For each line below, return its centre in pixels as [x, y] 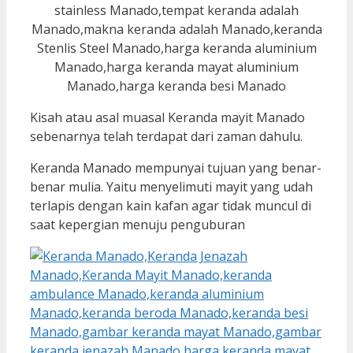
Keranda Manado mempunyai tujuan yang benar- [176, 168]
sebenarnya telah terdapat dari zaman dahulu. [166, 137]
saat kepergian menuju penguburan [137, 225]
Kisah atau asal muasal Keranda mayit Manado [167, 118]
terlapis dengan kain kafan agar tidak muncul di [171, 206]
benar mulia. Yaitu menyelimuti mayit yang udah [171, 187]
